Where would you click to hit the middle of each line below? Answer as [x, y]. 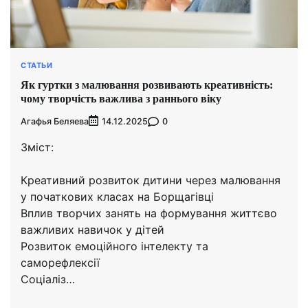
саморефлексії [60, 263]
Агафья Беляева [55, 121]
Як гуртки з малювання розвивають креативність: [147, 85]
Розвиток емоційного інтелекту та [114, 246]
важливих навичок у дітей [92, 230]
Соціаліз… [48, 279]
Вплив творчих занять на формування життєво [149, 213]
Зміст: [37, 147]
